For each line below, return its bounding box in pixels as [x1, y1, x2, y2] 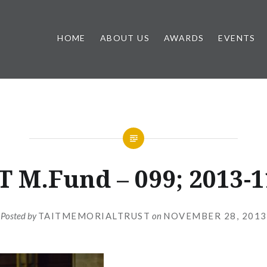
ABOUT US [100, 33, 150, 43]
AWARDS [163, 33, 204, 43]
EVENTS [218, 33, 256, 43]
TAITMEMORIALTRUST [38, 210, 150, 221]
